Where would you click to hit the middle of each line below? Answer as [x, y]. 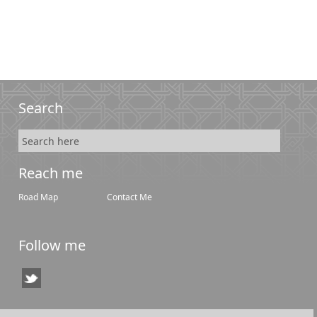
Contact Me [129, 197]
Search [41, 108]
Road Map [38, 197]
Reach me [51, 173]
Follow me [52, 245]
